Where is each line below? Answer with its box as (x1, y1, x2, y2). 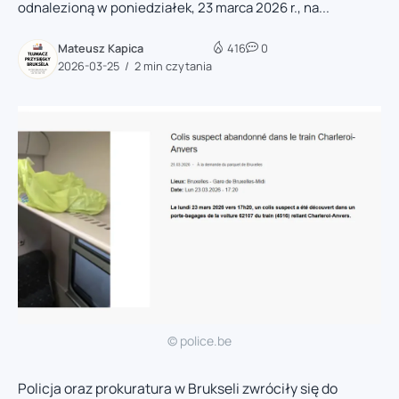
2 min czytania (132, 57, 212, 74)
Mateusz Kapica (58, 39, 143, 56)
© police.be (167, 331, 232, 349)
